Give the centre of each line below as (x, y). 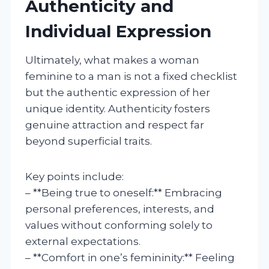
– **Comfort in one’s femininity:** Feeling (130, 257)
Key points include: (74, 176)
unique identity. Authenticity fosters (118, 108)
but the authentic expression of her (118, 92)
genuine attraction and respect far (115, 125)
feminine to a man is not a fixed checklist (131, 76)
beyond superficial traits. (89, 141)
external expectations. (83, 241)
